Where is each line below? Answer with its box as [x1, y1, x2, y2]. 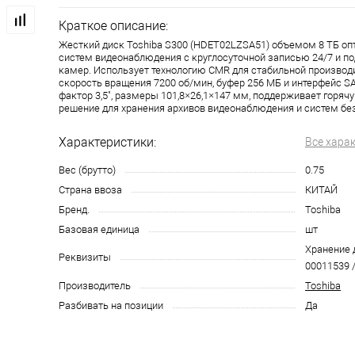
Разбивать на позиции [59, 300, 163, 312]
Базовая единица [59, 223, 139, 236]
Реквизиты [59, 251, 111, 264]
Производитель [59, 280, 131, 292]
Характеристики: [59, 135, 156, 151]
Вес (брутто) [59, 164, 116, 177]
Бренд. [59, 204, 90, 216]
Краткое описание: [59, 18, 168, 34]
